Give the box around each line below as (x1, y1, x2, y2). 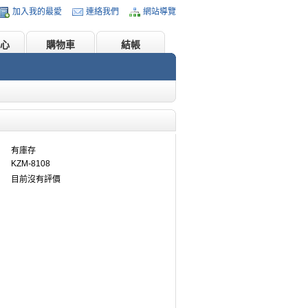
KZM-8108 (11, 159, 50, 168)
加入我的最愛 (12, 7, 62, 16)
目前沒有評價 (11, 175, 60, 184)
